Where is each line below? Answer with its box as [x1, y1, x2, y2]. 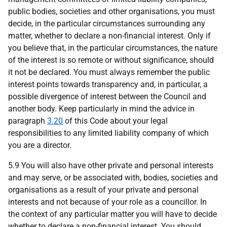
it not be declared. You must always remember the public [8, 67, 210, 77]
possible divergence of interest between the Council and [8, 92, 206, 101]
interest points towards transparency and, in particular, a [8, 80, 208, 89]
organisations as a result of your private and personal [8, 185, 199, 195]
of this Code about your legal [63, 116, 168, 126]
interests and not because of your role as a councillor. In [8, 197, 207, 207]
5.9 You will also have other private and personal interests [8, 161, 213, 170]
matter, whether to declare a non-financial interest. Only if [8, 31, 211, 41]
